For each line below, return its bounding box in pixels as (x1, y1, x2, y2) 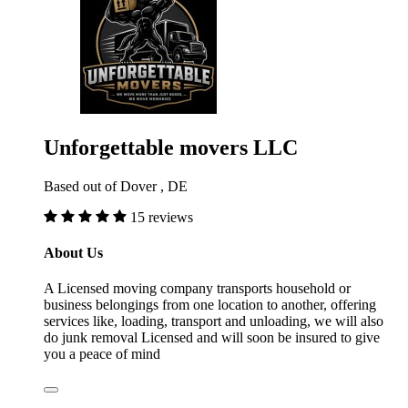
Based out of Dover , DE (44, 178, 188, 194)
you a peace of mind (44, 346, 160, 362)
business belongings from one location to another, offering (44, 297, 376, 313)
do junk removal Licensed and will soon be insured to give (44, 330, 380, 346)
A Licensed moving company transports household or (44, 280, 351, 297)
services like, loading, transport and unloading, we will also (44, 313, 383, 330)
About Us (44, 244, 103, 260)
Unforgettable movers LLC (44, 135, 298, 159)
